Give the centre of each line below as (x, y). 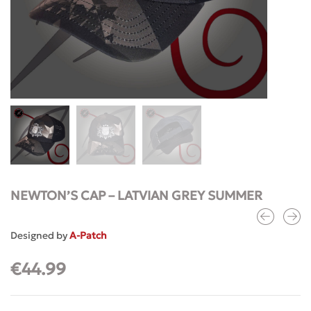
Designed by (40, 235)
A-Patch (88, 235)
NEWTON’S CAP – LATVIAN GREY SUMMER (136, 195)
